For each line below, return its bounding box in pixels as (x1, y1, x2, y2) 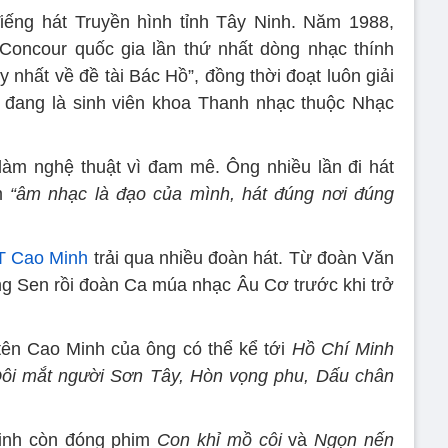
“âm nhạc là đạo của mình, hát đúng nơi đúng (10, 183, 394, 204)
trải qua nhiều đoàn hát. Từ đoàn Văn (88, 247, 395, 268)
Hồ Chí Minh (291, 338, 395, 359)
